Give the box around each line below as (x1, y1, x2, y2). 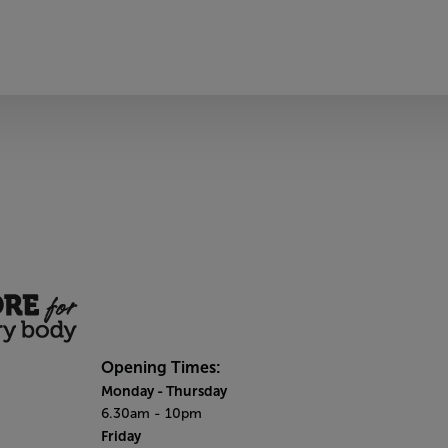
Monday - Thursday (101, 383, 228, 399)
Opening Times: (101, 359, 222, 376)
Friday (101, 428, 142, 444)
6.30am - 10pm (101, 406, 203, 421)
